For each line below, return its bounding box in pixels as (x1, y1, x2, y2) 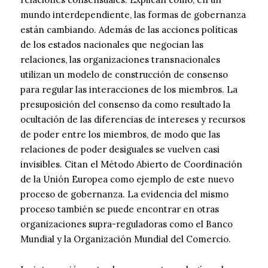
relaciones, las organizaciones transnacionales (20, 54, 220, 66)
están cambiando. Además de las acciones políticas (20, 24, 237, 36)
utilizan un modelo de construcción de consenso (20, 69, 228, 81)
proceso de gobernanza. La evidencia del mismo (20, 188, 229, 200)
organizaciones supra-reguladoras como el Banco (20, 218, 233, 230)
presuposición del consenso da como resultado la (20, 99, 230, 111)
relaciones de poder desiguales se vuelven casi (20, 144, 220, 156)
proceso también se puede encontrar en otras (20, 203, 219, 215)
